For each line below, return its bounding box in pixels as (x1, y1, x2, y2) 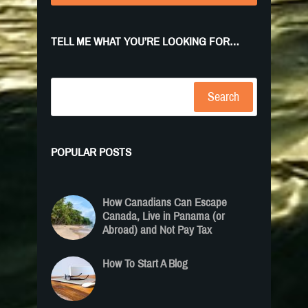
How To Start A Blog (102, 257, 188, 270)
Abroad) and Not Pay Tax (102, 223, 212, 236)
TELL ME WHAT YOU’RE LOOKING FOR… (51, 35, 239, 48)
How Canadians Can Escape (102, 196, 227, 209)
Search (208, 90, 239, 104)
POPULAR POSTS (51, 146, 131, 159)
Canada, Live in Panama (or (102, 210, 225, 223)
